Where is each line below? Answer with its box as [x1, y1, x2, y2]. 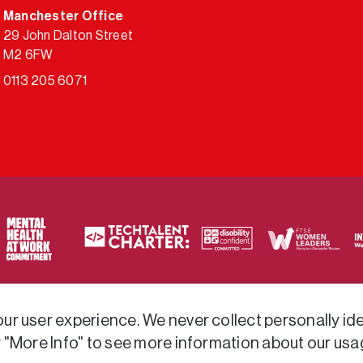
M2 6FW [3, 48, 53, 62]
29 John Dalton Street [3, 28, 134, 42]
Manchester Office [3, 9, 124, 23]
